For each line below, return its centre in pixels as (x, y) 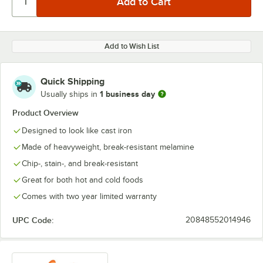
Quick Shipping (73, 82)
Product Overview (45, 113)
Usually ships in (70, 94)
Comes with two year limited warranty (89, 196)
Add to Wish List (131, 46)
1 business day (127, 94)
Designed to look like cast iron (77, 131)
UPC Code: (33, 220)
